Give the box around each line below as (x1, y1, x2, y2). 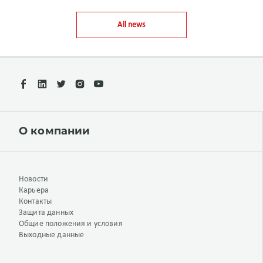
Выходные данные (19, 231, 85, 240)
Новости (19, 175, 49, 184)
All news (117, 21, 146, 29)
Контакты (19, 197, 52, 206)
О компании (19, 124, 90, 137)
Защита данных (19, 208, 73, 217)
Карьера (19, 186, 49, 195)
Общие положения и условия (19, 220, 123, 228)
